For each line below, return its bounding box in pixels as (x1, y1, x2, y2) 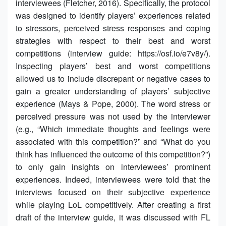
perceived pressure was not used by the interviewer (16, 110, 210, 122)
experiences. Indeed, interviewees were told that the (16, 173, 210, 185)
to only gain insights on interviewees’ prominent (16, 160, 210, 173)
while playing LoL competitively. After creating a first (16, 198, 210, 210)
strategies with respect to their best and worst (16, 34, 210, 46)
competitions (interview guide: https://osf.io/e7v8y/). (16, 47, 210, 59)
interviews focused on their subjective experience (16, 186, 210, 198)
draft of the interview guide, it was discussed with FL (16, 211, 210, 223)
